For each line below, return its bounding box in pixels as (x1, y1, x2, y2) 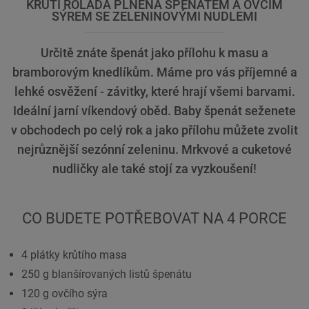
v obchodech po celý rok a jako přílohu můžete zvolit (11, 123, 298, 137)
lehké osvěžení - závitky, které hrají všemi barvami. (14, 85, 295, 99)
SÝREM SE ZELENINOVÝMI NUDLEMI (52, 9, 257, 23)
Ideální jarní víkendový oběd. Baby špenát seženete (13, 104, 296, 118)
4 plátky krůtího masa (21, 248, 127, 262)
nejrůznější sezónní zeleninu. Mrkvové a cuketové (17, 143, 292, 157)
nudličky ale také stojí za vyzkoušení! (52, 162, 257, 176)
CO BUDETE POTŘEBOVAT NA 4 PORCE (22, 209, 287, 227)
